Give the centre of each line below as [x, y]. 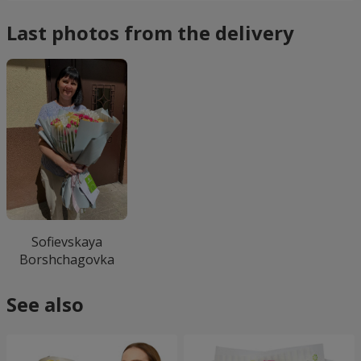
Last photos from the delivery [150, 33]
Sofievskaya [67, 242]
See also [45, 304]
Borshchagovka [67, 259]
